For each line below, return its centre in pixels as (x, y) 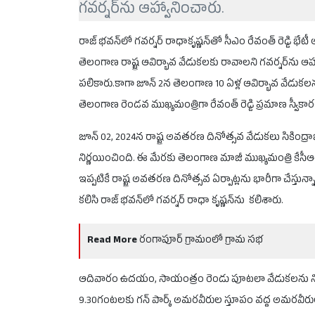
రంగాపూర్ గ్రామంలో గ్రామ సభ (201, 241)
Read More (112, 241)
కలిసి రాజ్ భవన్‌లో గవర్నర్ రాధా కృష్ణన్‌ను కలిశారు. (182, 202)
